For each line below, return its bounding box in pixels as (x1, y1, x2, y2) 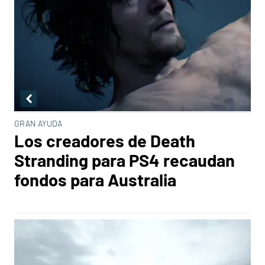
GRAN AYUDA (14, 118, 62, 128)
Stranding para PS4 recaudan (14, 150, 235, 170)
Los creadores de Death (14, 130, 195, 151)
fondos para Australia (14, 169, 176, 190)
